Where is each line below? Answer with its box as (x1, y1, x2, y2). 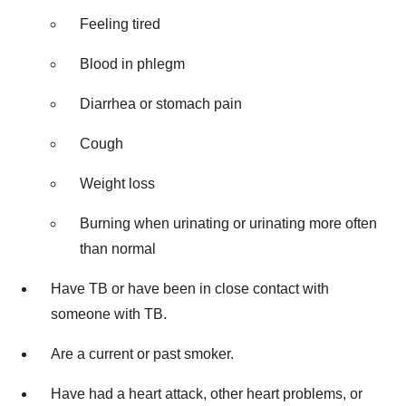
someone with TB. (51, 305, 167, 322)
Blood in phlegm (80, 55, 185, 72)
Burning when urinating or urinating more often (80, 215, 377, 231)
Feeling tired (80, 15, 160, 32)
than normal (80, 240, 156, 256)
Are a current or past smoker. (51, 345, 234, 362)
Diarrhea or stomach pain (80, 95, 242, 111)
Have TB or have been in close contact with (51, 280, 329, 296)
